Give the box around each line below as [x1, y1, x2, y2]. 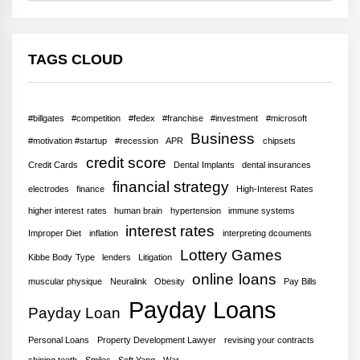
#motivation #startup [28, 135, 108, 145]
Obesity [153, 276, 185, 286]
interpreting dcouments [222, 227, 312, 238]
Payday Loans [128, 296, 276, 323]
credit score [85, 153, 166, 171]
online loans [192, 270, 276, 288]
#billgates [28, 112, 64, 123]
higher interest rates [28, 205, 107, 215]
